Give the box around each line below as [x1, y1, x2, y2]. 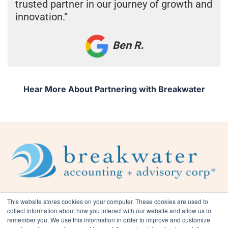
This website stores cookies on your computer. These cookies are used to [7, 197, 208, 206]
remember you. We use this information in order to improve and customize [7, 215, 210, 224]
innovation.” [15, 10, 68, 23]
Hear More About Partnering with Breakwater [23, 83, 205, 94]
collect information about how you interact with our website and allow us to [7, 206, 211, 215]
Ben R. [109, 39, 144, 52]
